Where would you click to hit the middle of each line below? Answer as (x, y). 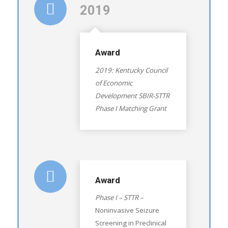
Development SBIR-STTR (132, 95)
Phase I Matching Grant (131, 108)
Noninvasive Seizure (127, 210)
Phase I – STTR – (119, 198)
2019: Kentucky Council (131, 70)
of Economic (113, 83)
